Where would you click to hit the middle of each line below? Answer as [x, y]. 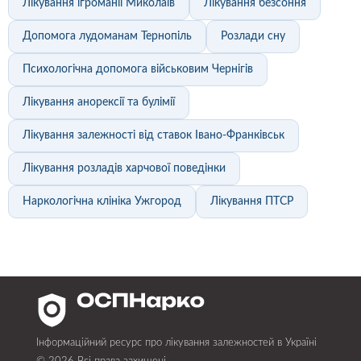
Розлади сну [253, 37]
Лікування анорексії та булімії [99, 103]
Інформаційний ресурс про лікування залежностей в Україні [176, 343]
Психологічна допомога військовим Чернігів [138, 70]
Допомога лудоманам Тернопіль [107, 37]
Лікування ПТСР [252, 202]
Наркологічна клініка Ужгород [102, 202]
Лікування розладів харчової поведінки [124, 169]
